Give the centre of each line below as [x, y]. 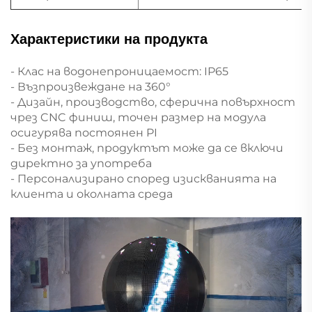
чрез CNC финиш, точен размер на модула [138, 117]
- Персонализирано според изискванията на [143, 178]
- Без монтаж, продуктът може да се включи [147, 148]
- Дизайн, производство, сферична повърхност [153, 102]
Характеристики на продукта [109, 39]
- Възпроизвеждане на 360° [91, 86]
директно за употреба [81, 163]
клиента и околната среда [92, 194]
